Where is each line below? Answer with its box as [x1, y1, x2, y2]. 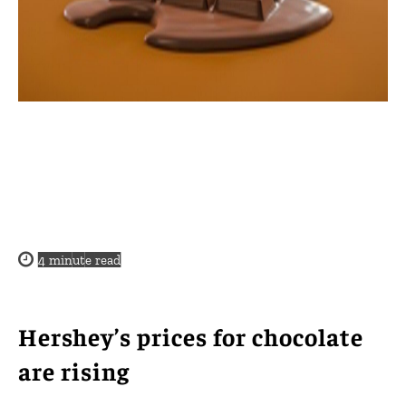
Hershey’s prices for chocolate [18, 320, 363, 352]
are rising [18, 354, 130, 386]
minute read [45, 251, 121, 268]
